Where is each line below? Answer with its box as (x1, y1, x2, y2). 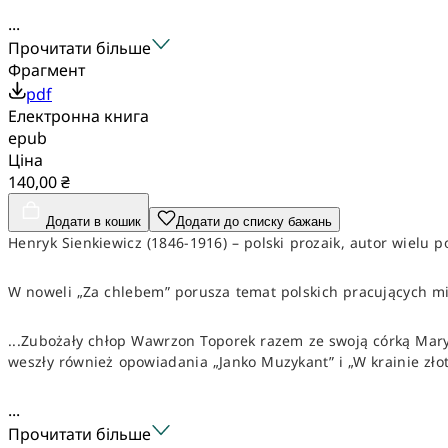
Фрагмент (8, 58, 85, 81)
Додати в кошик (46, 213, 141, 229)
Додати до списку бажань (176, 213, 332, 229)
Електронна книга (8, 104, 149, 127)
